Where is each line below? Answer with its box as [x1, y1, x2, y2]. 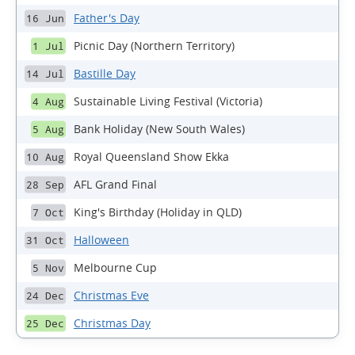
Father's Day [74, 10, 139, 26]
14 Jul [26, 67, 64, 80]
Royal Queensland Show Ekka [74, 149, 229, 165]
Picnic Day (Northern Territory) [74, 38, 235, 54]
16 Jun [26, 12, 64, 25]
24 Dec [26, 289, 64, 302]
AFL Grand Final [74, 177, 157, 193]
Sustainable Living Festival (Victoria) [74, 94, 262, 109]
